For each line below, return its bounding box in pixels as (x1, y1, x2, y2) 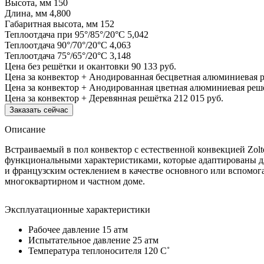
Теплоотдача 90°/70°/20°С (5, 39, 107, 50)
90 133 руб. (131, 61, 176, 71)
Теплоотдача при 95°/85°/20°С (5, 29, 125, 39)
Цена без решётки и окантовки (5, 61, 129, 71)
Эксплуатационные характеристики (5, 204, 150, 214)
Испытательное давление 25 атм (28, 235, 159, 245)
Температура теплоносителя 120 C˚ (28, 245, 170, 256)
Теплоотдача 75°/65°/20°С (5, 50, 107, 61)
